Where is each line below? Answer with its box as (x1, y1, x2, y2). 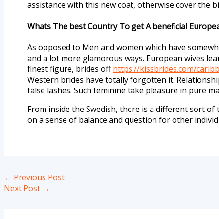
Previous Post (12, 172, 65, 183)
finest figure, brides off (27, 63, 113, 74)
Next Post (4, 182, 42, 194)
